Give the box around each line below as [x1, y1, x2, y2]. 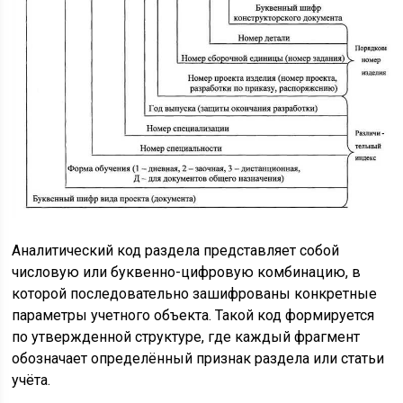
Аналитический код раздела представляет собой [12, 241, 340, 259]
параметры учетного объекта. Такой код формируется [12, 306, 375, 324]
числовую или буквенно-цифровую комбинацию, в [12, 263, 362, 281]
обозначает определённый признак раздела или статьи [12, 349, 385, 367]
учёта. [12, 371, 51, 389]
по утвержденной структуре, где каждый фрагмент [12, 327, 361, 345]
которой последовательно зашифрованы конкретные [12, 284, 378, 302]
